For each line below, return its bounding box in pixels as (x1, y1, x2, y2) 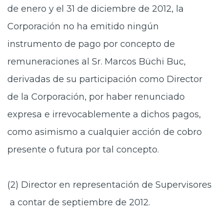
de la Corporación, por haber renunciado (7, 91, 185, 102)
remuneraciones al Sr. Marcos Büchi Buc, (7, 56, 186, 67)
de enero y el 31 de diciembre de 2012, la (7, 3, 184, 14)
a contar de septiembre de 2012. (7, 197, 150, 208)
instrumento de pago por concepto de (7, 39, 175, 49)
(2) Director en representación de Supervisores (7, 179, 212, 190)
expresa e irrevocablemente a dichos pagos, (7, 109, 201, 120)
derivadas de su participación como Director (7, 74, 202, 85)
